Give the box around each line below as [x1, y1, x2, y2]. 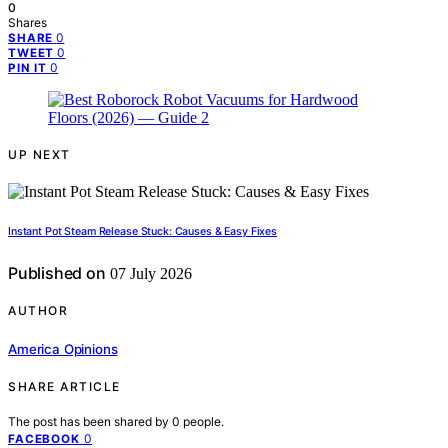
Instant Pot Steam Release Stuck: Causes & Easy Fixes [8, 225, 278, 239]
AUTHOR [8, 303, 68, 319]
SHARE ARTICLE [8, 378, 121, 394]
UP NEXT [8, 147, 71, 163]
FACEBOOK [8, 431, 80, 446]
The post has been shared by [8, 413, 172, 429]
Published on [8, 263, 106, 284]
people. [183, 413, 224, 429]
